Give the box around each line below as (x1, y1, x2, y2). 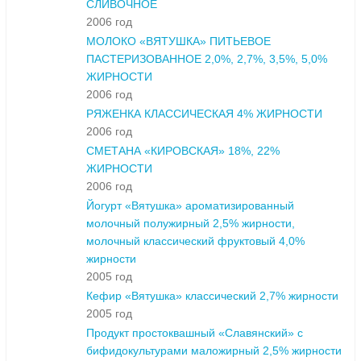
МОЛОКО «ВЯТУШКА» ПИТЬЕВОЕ (86, 35, 271, 48)
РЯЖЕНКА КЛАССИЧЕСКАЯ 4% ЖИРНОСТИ (86, 107, 322, 121)
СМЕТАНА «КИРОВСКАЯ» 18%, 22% (86, 144, 280, 158)
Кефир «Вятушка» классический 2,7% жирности (86, 289, 338, 303)
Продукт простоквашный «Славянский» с (86, 326, 303, 340)
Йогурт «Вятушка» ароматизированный (86, 199, 294, 213)
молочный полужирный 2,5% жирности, (86, 217, 295, 230)
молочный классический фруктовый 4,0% (86, 234, 305, 248)
